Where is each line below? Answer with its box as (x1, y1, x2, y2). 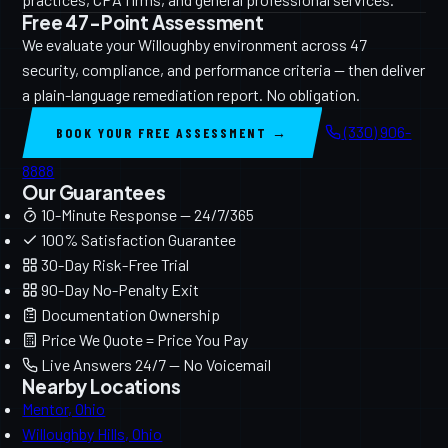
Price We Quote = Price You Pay (38, 330, 249, 350)
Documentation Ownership (38, 305, 221, 325)
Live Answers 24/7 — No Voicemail (38, 355, 272, 375)
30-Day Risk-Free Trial (38, 255, 190, 275)
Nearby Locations (22, 375, 181, 399)
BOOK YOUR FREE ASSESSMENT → (56, 124, 289, 142)
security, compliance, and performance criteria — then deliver (22, 60, 426, 80)
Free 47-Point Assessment (22, 11, 264, 35)
